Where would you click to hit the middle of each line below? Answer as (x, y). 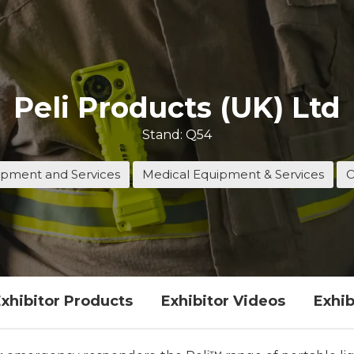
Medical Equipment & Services (233, 174)
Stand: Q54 (177, 134)
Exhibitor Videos (223, 301)
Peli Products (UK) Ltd (177, 107)
